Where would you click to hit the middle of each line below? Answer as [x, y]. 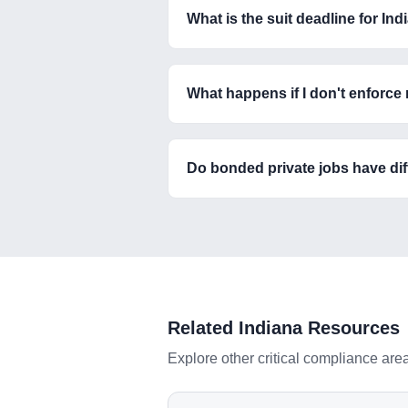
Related [203, 328]
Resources [351, 328]
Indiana [270, 328]
